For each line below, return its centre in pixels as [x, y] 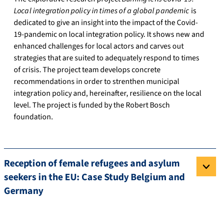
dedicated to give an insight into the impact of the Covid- [106, 23]
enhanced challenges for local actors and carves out [99, 46]
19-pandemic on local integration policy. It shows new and [109, 35]
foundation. [33, 117]
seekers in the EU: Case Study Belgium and [94, 178]
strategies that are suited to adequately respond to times [107, 58]
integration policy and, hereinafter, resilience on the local [108, 94]
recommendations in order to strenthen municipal [96, 82]
